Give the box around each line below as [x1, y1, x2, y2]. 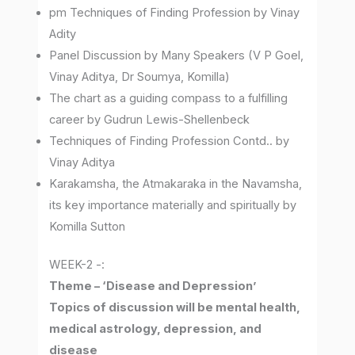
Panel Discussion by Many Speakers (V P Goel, [49, 48, 304, 63]
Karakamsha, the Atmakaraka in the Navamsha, [49, 176, 303, 191]
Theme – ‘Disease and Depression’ [49, 279, 260, 294]
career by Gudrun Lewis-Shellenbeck [49, 112, 250, 127]
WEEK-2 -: [49, 258, 105, 273]
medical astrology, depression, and [49, 322, 262, 337]
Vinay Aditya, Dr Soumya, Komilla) [49, 69, 231, 84]
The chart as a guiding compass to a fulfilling [49, 90, 288, 105]
